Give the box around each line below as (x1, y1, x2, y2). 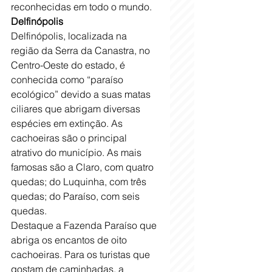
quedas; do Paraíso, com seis (11, 190, 142, 203)
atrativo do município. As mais (11, 146, 144, 159)
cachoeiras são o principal (11, 132, 129, 144)
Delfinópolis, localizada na (11, 30, 129, 42)
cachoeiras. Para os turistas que (11, 248, 152, 261)
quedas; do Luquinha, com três (11, 175, 149, 188)
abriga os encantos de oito (11, 234, 129, 246)
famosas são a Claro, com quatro (11, 161, 156, 174)
